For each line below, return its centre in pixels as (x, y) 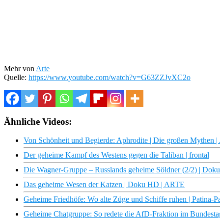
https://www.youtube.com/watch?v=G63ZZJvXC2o (110, 77)
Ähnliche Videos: (38, 121)
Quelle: (16, 77)
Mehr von (20, 68)
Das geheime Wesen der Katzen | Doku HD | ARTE (104, 185)
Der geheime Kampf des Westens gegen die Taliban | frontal (116, 155)
